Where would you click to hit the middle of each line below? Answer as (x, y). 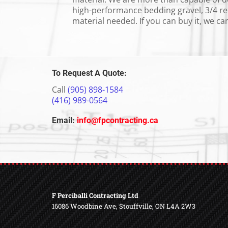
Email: (63, 120)
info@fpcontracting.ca (117, 120)
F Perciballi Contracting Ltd (95, 195)
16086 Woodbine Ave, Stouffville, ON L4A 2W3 (124, 206)
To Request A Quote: (89, 73)
